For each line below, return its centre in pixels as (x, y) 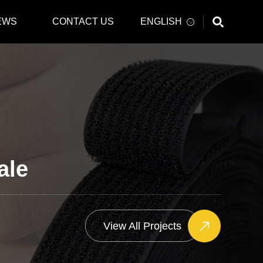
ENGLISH (161, 21)
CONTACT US (83, 21)
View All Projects (142, 226)
